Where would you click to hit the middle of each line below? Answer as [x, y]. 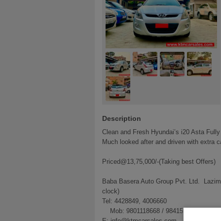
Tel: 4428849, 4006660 [134, 201]
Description [122, 118]
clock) [113, 191]
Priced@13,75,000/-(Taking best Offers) [159, 161]
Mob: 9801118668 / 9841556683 [151, 211]
